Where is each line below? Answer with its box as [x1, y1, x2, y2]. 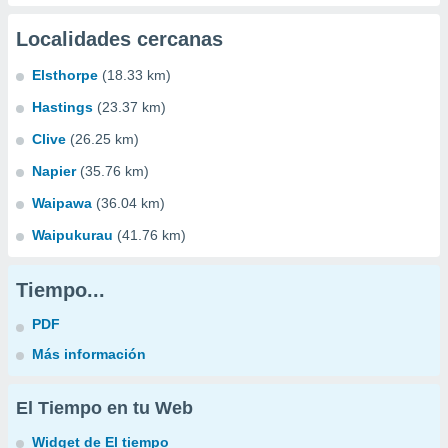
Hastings [32, 99, 93, 115]
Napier [32, 163, 76, 179]
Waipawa [32, 195, 92, 211]
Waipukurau [32, 227, 113, 243]
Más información [32, 346, 146, 362]
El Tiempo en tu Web [16, 398, 193, 418]
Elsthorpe [32, 67, 98, 83]
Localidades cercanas [16, 28, 223, 50]
